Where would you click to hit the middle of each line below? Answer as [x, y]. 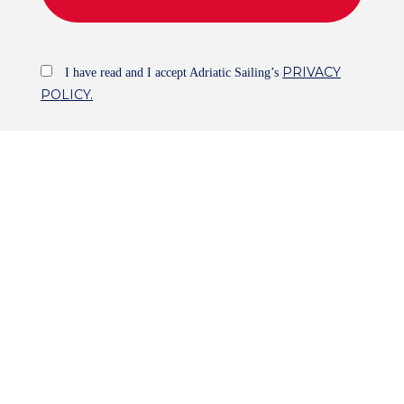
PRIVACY [312, 72]
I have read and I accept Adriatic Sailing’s [174, 72]
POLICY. [67, 95]
